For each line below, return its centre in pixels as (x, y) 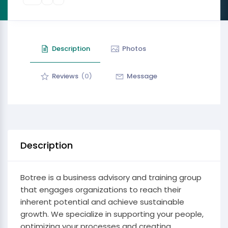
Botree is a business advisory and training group (111, 177)
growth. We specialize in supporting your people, (112, 214)
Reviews (65, 76)
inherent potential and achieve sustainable (102, 202)
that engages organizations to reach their (101, 190)
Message (142, 76)
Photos (134, 49)
